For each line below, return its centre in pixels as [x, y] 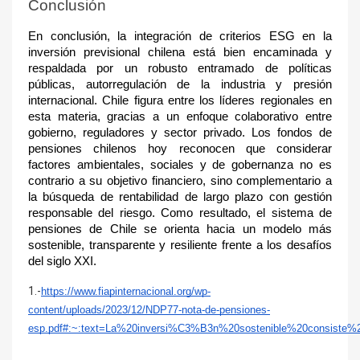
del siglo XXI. [62, 261]
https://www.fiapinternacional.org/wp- [126, 291]
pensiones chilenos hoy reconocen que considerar [180, 149]
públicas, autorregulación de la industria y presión [180, 84]
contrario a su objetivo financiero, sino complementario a [180, 181]
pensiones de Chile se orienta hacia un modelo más [180, 229]
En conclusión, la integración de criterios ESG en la [180, 36]
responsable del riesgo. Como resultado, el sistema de [180, 213]
